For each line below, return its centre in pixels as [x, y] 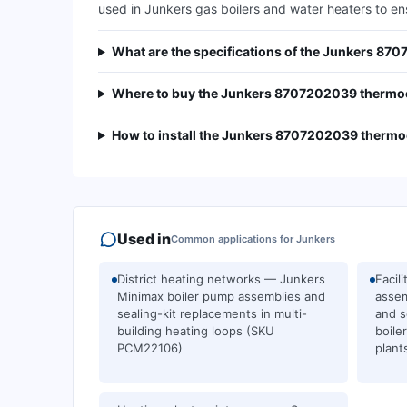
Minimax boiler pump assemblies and [221, 296]
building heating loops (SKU [196, 331]
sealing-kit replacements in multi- [212, 313]
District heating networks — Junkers [221, 279]
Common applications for [232, 239]
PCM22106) [150, 348]
